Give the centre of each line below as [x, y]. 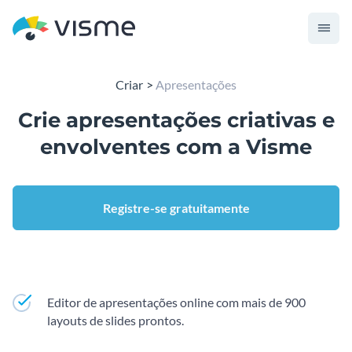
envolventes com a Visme [176, 147]
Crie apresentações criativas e [176, 120]
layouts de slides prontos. [115, 320]
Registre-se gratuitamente [176, 208]
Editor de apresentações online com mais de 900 [176, 302]
